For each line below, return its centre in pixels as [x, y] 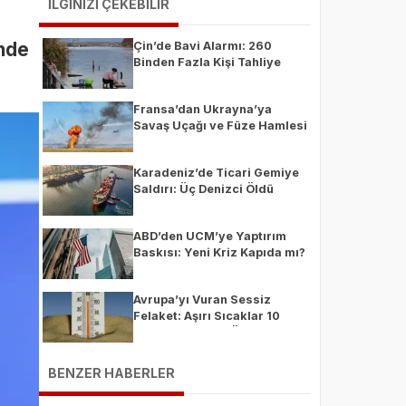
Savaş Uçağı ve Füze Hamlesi [220, 126]
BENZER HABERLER [111, 373]
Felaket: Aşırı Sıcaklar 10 [206, 316]
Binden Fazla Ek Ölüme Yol [211, 332]
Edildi [150, 78]
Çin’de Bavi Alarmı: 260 [202, 46]
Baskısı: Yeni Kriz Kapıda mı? [219, 252]
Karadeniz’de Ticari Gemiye [216, 173]
